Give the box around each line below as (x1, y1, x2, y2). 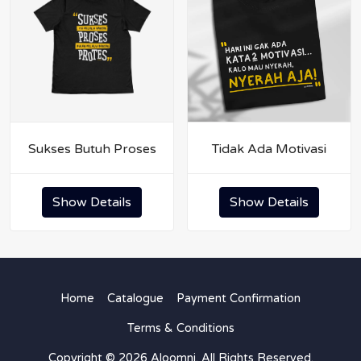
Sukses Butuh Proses (27, 141, 156, 157)
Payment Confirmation (176, 292, 301, 305)
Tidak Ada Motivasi (212, 141, 326, 157)
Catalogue (107, 292, 164, 305)
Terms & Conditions (127, 322, 234, 335)
